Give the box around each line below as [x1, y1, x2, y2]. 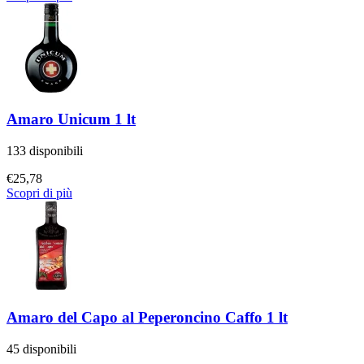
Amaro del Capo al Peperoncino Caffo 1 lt [6, 308, 288, 326]
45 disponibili [6, 341, 76, 356]
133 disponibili [6, 144, 83, 158]
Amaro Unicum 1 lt [6, 110, 136, 128]
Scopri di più [6, 186, 72, 201]
